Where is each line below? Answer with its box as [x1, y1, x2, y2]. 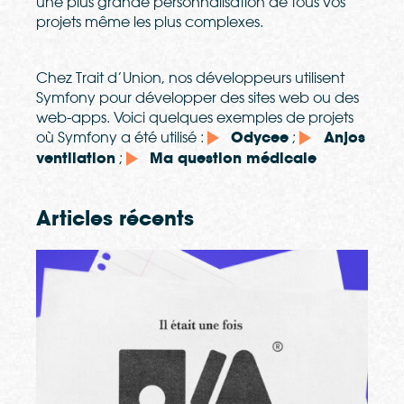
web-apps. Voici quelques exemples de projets [36, 108, 353, 127]
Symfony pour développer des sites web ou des [36, 88, 359, 107]
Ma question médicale [150, 149, 317, 169]
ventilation [36, 149, 115, 169]
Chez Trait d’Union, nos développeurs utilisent [36, 69, 344, 87]
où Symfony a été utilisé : [36, 128, 207, 147]
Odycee [231, 128, 289, 148]
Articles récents [36, 206, 194, 232]
